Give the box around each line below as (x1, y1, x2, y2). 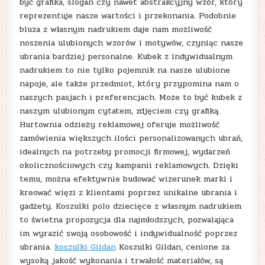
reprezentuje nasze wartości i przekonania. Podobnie (20, 9, 237, 22)
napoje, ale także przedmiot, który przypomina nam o (20, 77, 240, 91)
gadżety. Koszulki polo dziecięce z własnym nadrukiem (20, 200, 242, 213)
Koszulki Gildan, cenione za (116, 241, 230, 254)
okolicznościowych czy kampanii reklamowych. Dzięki (20, 159, 239, 172)
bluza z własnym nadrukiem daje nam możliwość (20, 23, 212, 36)
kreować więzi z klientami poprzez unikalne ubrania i (20, 186, 238, 199)
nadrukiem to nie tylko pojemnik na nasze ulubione (20, 64, 231, 77)
